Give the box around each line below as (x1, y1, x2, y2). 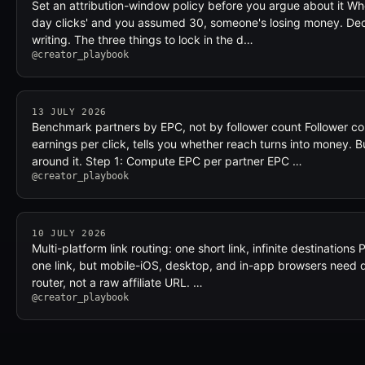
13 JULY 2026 (32, 107, 107, 117)
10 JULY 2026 (32, 228, 107, 239)
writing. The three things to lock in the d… (32, 33, 253, 46)
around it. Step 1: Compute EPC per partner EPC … (32, 154, 302, 168)
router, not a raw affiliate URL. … (32, 275, 203, 289)
